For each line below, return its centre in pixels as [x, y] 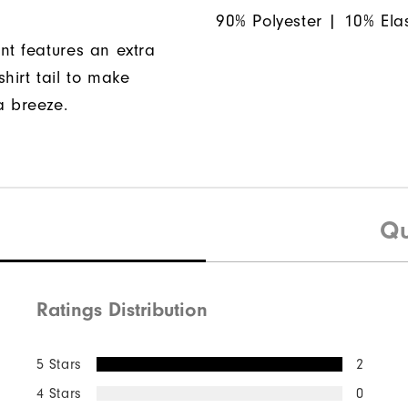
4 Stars [59, 393]
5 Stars [59, 364]
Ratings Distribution [122, 309]
